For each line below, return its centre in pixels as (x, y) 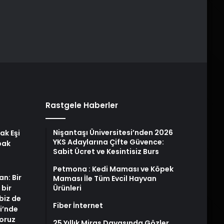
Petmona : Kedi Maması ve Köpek (113, 169)
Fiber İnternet (78, 205)
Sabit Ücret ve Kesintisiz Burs (106, 151)
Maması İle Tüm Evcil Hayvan (104, 178)
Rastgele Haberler (81, 105)
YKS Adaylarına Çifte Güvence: (108, 142)
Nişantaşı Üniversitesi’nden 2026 (113, 132)
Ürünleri (67, 188)
